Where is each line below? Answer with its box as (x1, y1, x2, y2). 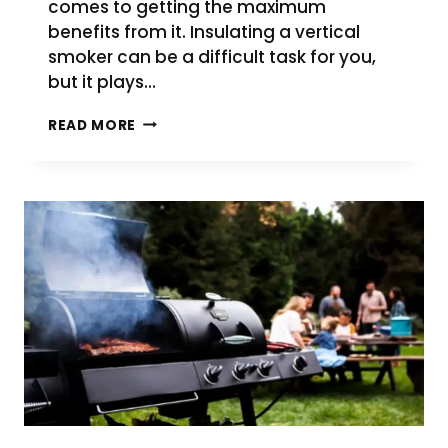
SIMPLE (135, 250, 190, 270)
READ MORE (48, 115, 137, 135)
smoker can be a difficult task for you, (48, 44, 376, 69)
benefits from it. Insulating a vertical (48, 19, 360, 44)
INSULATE (135, 150, 208, 170)
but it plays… (48, 69, 156, 94)
